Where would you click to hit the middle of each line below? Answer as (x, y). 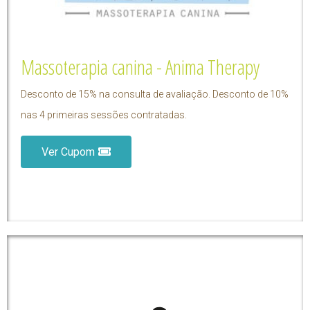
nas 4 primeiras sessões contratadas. (104, 115)
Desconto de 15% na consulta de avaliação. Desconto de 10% (155, 94)
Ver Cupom (68, 152)
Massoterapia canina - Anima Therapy (140, 66)
